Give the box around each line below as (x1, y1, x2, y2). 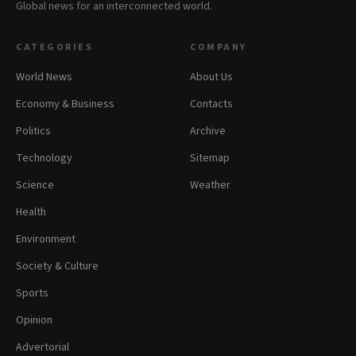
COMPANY (190, 41, 247, 55)
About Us (190, 69, 233, 86)
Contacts (190, 96, 233, 113)
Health (16, 204, 46, 221)
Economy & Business (16, 96, 114, 113)
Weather (190, 177, 230, 194)
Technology (16, 150, 72, 167)
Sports (16, 285, 48, 302)
